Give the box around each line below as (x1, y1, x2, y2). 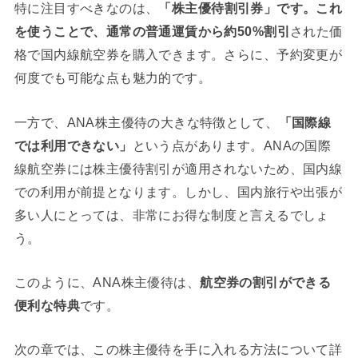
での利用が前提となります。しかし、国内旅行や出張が (14, 184, 343, 199)
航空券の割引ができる (200, 274, 332, 289)
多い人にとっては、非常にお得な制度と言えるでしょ (14, 207, 329, 222)
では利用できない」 (14, 137, 133, 153)
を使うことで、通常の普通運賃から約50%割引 (14, 24, 290, 39)
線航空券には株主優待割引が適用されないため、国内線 (14, 161, 343, 176)
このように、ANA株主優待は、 (14, 274, 201, 289)
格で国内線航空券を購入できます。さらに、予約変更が (14, 47, 343, 62)
